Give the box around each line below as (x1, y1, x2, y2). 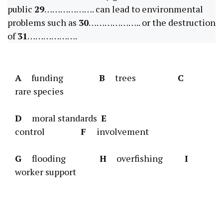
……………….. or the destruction (89, 16, 216, 28)
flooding (24, 152, 100, 164)
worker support (15, 165, 76, 178)
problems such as (7, 16, 79, 28)
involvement (89, 125, 149, 137)
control (15, 125, 81, 137)
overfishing (107, 152, 185, 164)
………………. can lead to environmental (44, 2, 203, 15)
